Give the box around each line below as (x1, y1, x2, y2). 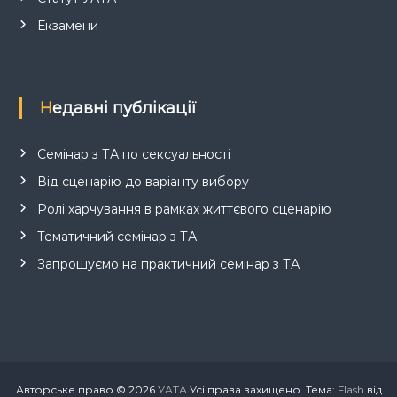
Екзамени (36, 18, 98, 35)
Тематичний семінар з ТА (36, 229, 197, 245)
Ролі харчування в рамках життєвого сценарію (36, 201, 331, 218)
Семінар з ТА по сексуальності (36, 146, 230, 163)
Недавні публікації (51, 98, 197, 119)
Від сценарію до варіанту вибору (36, 174, 249, 191)
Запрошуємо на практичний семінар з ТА (36, 256, 300, 273)
